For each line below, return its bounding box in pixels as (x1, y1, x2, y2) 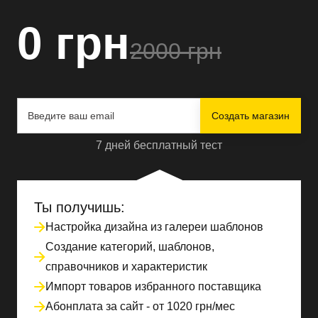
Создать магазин (212, 109, 290, 121)
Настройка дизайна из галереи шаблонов (45, 220, 263, 233)
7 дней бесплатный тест (96, 138, 222, 151)
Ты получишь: (34, 199, 125, 215)
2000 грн (130, 38, 221, 64)
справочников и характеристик (45, 260, 207, 273)
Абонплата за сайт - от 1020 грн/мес (45, 300, 235, 312)
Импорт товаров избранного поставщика (45, 280, 261, 292)
